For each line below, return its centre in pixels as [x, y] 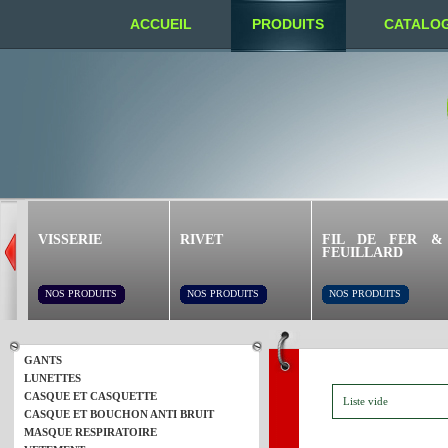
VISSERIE [69, 239]
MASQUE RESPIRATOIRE [90, 432]
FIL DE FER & [382, 239]
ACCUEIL [161, 24]
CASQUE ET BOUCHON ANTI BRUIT [119, 414]
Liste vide [365, 401]
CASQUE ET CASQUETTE [90, 396]
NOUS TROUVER [186, 79]
